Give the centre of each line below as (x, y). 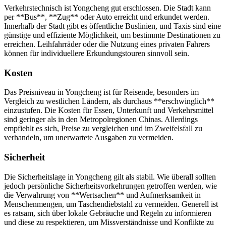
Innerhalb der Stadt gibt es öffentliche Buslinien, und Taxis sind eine (112, 26)
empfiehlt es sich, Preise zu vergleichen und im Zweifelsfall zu (103, 129)
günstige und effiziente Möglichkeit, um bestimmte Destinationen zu (112, 35)
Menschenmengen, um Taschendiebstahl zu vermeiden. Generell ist (111, 204)
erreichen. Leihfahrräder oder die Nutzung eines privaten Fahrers (107, 44)
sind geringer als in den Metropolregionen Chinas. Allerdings (101, 120)
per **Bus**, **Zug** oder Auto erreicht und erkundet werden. (107, 17)
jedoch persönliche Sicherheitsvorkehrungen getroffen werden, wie (110, 186)
